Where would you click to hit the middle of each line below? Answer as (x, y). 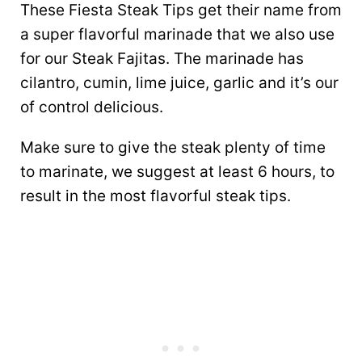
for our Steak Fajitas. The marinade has (162, 58)
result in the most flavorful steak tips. (156, 196)
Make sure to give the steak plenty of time (173, 147)
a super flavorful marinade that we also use (177, 34)
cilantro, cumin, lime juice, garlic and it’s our (179, 82)
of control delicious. (92, 107)
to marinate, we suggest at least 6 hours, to (177, 171)
